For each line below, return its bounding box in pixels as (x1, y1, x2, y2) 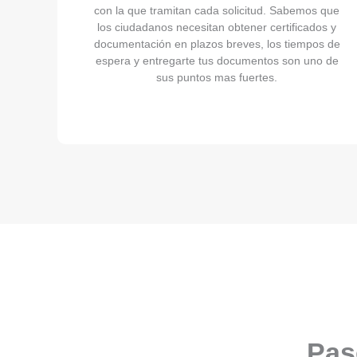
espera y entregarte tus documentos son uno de (95, 54, 339, 67)
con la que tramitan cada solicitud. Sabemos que (94, 4, 339, 17)
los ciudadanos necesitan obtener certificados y (97, 21, 336, 33)
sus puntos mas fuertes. (156, 71, 277, 84)
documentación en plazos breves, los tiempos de (93, 37, 340, 50)
